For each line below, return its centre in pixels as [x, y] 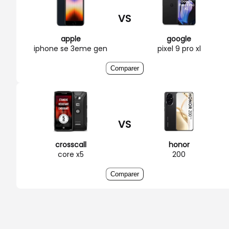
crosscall [71, 144]
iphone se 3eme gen [71, 48]
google [179, 39]
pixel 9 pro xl [179, 48]
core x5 [71, 154]
